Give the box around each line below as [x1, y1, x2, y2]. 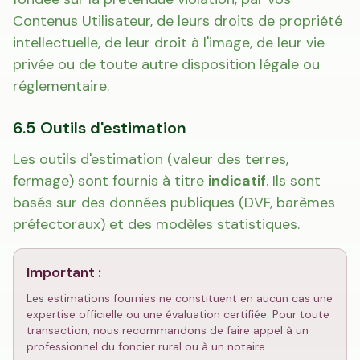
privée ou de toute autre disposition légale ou [13, 55, 320, 74]
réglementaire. [13, 76, 109, 96]
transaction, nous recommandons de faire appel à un [27, 323, 309, 337]
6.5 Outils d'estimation [13, 117, 186, 138]
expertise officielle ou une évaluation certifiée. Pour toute [27, 307, 329, 321]
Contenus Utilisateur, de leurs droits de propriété [13, 11, 342, 31]
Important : [27, 263, 101, 282]
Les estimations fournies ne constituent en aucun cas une [27, 291, 333, 305]
